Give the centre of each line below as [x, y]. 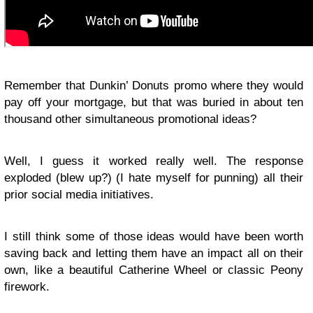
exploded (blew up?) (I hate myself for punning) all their [154, 178]
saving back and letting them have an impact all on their [154, 253]
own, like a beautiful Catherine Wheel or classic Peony [154, 270]
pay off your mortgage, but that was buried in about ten [154, 102]
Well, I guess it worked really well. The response [154, 161]
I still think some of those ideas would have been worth [154, 236]
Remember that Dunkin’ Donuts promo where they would [154, 86]
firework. [27, 287]
